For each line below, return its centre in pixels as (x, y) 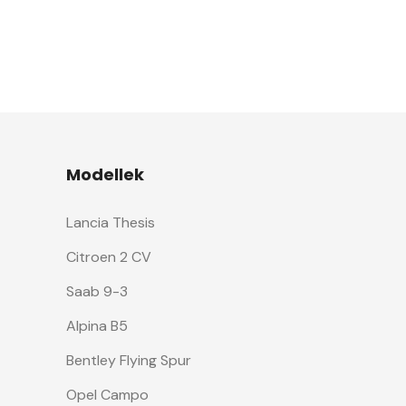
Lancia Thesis (111, 222)
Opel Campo (107, 395)
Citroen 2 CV (109, 257)
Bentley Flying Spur (129, 360)
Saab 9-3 (97, 291)
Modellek (105, 174)
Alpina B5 (97, 326)
